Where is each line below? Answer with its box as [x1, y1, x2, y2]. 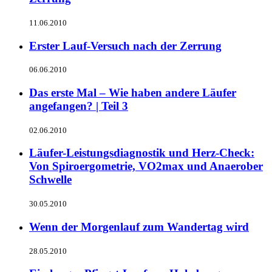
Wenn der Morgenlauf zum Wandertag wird [29, 220, 249, 233]
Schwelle [29, 173, 72, 186]
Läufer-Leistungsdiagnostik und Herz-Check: [29, 146, 254, 160]
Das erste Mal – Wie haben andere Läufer [29, 86, 236, 99]
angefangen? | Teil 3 [29, 99, 128, 112]
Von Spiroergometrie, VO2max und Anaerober [29, 160, 263, 173]
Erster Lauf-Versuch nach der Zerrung [29, 39, 222, 52]
